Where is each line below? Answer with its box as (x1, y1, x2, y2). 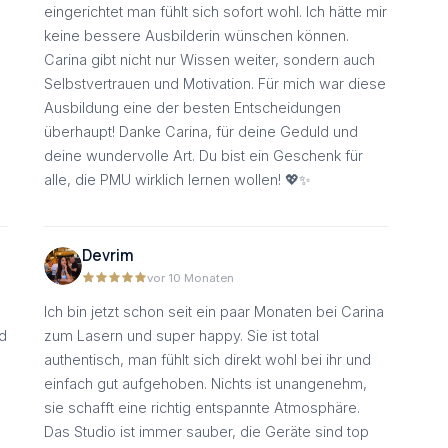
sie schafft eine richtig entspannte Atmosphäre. (44, 398, 360, 416)
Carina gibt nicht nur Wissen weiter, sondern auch (44, 51, 375, 69)
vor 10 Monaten (147, 271, 234, 286)
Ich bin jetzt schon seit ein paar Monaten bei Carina (44, 302, 384, 320)
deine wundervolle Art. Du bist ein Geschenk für (44, 147, 363, 165)
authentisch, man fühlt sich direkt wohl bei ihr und (44, 350, 371, 368)
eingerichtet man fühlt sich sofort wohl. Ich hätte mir (44, 3, 387, 21)
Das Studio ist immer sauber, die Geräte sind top (44, 422, 369, 440)
